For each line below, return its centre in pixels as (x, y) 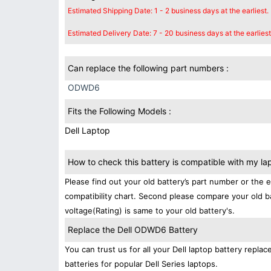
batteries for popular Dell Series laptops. (141, 264)
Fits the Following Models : (119, 111)
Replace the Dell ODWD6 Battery (133, 230)
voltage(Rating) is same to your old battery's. (150, 211)
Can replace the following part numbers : (148, 68)
